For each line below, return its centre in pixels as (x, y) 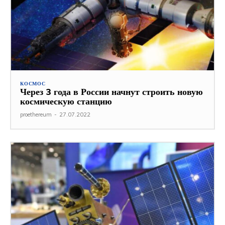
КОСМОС (33, 83)
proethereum (36, 114)
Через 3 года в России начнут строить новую (111, 91)
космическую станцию (66, 101)
